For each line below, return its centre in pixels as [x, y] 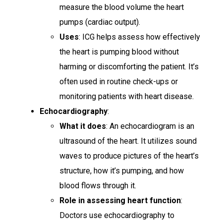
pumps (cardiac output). [100, 22]
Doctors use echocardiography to [117, 215]
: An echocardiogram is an [150, 126]
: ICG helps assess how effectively [139, 37]
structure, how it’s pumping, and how [122, 170]
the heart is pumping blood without [119, 52]
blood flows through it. [98, 185]
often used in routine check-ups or [119, 81]
